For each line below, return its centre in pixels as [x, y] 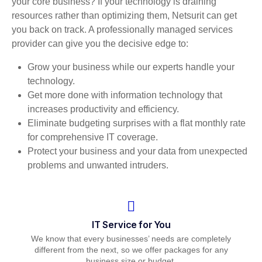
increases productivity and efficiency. [104, 109]
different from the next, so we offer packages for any [131, 250]
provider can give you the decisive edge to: [100, 43]
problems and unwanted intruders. [98, 165]
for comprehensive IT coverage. [93, 137]
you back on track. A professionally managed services [122, 29]
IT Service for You [131, 225]
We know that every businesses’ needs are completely [131, 239]
